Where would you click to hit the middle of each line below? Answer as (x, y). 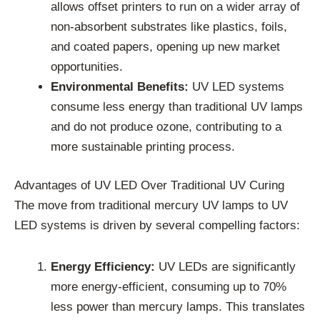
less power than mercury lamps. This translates (178, 306)
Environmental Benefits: (120, 87)
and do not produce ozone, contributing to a (166, 127)
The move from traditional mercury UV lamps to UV (151, 205)
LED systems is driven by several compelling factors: (157, 225)
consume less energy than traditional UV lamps (177, 107)
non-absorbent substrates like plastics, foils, (169, 27)
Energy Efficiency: (103, 266)
